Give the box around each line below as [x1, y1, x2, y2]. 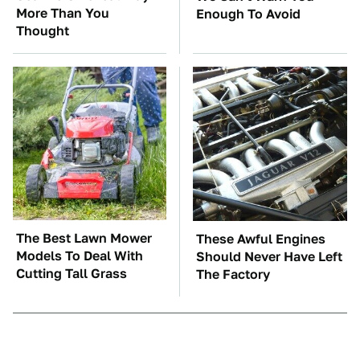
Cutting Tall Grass [16, 266, 127, 281]
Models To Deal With [16, 248, 143, 264]
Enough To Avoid [196, 6, 301, 22]
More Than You [16, 6, 109, 21]
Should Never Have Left [196, 249, 342, 264]
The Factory [196, 267, 270, 282]
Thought [16, 23, 69, 39]
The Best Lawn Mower [16, 231, 152, 246]
